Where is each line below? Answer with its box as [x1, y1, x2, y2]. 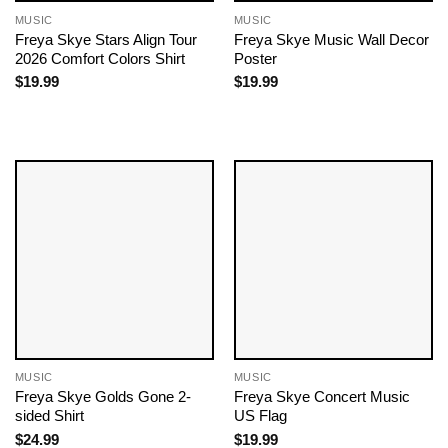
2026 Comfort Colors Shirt [14, 49, 185, 67]
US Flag [233, 407, 287, 425]
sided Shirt [14, 407, 84, 425]
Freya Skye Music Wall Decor [233, 30, 429, 48]
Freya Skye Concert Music [233, 388, 410, 406]
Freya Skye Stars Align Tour [14, 30, 197, 48]
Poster [233, 49, 277, 67]
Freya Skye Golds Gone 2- [14, 388, 191, 406]
